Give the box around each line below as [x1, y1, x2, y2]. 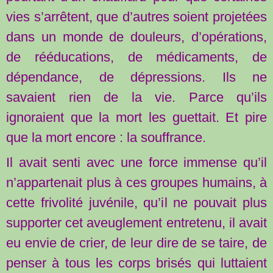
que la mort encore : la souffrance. [6, 129, 206, 145]
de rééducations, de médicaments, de [6, 49, 267, 65]
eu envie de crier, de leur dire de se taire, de [6, 235, 267, 250]
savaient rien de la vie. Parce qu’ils [6, 89, 267, 105]
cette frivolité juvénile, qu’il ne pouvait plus [6, 194, 267, 210]
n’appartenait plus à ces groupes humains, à [6, 174, 267, 190]
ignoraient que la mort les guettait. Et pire [6, 109, 267, 125]
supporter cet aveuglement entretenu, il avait [6, 214, 267, 230]
